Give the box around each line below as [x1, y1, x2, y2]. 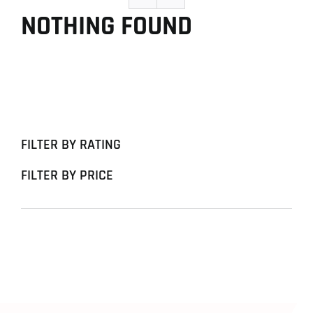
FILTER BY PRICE [21, 166, 113, 185]
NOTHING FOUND [21, 9, 192, 43]
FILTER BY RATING [21, 136, 121, 154]
